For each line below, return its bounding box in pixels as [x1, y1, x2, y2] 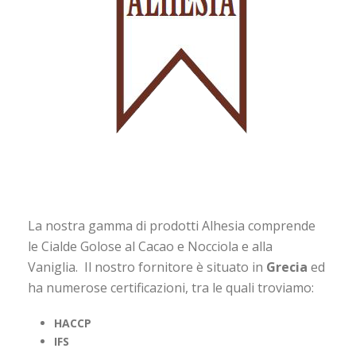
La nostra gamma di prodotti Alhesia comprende [28, 217, 315, 234]
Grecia [266, 258, 311, 276]
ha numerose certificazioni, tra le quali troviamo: [28, 279, 314, 296]
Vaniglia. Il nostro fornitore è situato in [28, 258, 266, 276]
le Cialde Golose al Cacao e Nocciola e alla [28, 238, 273, 255]
